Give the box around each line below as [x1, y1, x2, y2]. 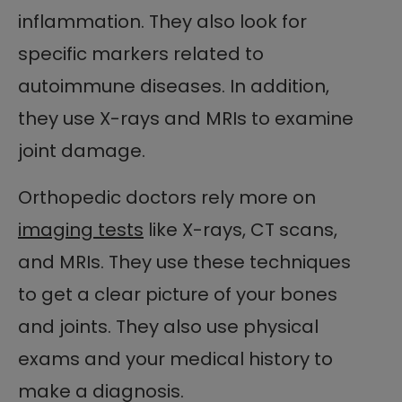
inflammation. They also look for [18, 8, 307, 34]
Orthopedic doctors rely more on [18, 184, 316, 210]
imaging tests [18, 216, 144, 242]
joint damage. [18, 137, 145, 163]
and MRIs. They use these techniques [18, 249, 351, 275]
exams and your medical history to [18, 345, 333, 371]
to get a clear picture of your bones [18, 281, 337, 307]
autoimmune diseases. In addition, [18, 73, 329, 99]
